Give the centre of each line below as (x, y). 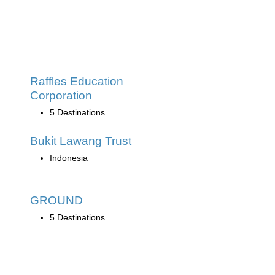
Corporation (61, 95)
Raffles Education (77, 81)
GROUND (56, 200)
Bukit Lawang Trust (81, 141)
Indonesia (69, 158)
